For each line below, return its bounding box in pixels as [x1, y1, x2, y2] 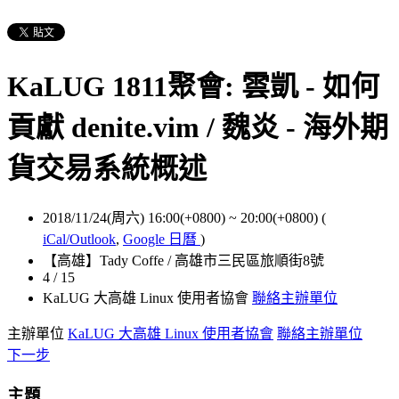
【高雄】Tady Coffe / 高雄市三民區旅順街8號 [43, 252, 324, 268]
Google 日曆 [123, 231, 200, 247]
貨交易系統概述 [7, 152, 207, 185]
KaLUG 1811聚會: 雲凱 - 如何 [7, 70, 379, 103]
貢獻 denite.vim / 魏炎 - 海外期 [7, 111, 388, 144]
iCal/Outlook [43, 231, 116, 247]
